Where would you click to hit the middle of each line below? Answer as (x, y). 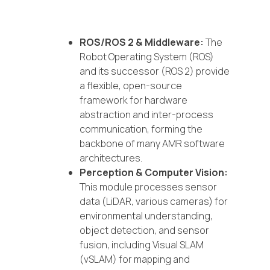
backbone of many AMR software (152, 143)
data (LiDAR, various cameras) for (154, 201)
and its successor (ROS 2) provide (155, 71)
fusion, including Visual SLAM (142, 244)
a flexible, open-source (131, 85)
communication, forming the (141, 129)
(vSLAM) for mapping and (135, 259)
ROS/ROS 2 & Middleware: (142, 42)
